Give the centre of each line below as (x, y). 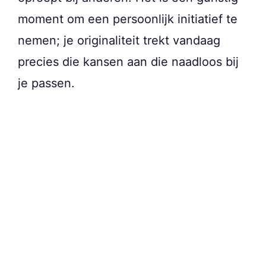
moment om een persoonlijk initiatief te (128, 19)
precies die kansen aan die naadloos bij (128, 61)
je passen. (46, 83)
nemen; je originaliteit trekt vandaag (119, 40)
